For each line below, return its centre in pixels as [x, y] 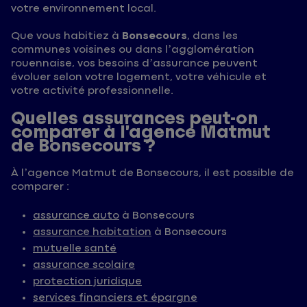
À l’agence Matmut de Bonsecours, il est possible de [152, 173]
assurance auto [76, 216]
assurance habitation [92, 232]
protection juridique [87, 282]
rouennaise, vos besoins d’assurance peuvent [134, 64]
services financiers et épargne [115, 298]
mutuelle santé [75, 249]
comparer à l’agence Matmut [140, 132]
